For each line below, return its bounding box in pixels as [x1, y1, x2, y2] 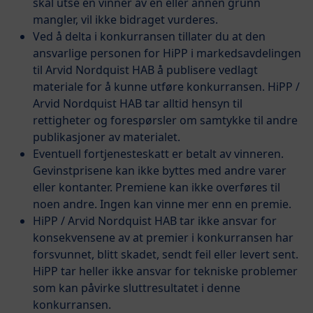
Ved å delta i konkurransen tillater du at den [33, 28, 265, 44]
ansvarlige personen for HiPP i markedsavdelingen [33, 45, 301, 61]
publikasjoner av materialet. [33, 129, 180, 145]
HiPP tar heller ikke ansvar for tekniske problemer [33, 263, 298, 279]
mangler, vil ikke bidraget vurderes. [33, 11, 218, 27]
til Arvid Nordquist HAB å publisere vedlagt [33, 61, 258, 78]
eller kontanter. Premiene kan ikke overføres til [33, 179, 280, 195]
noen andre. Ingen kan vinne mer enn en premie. [33, 196, 291, 212]
